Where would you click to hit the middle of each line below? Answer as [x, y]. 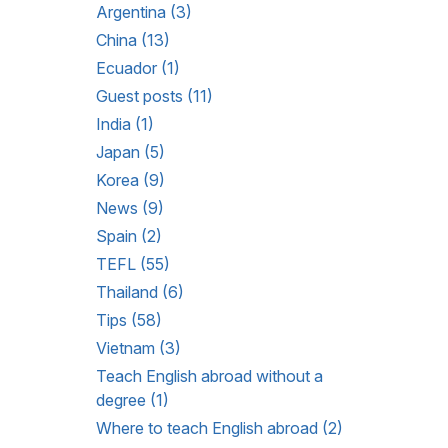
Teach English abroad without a [209, 376]
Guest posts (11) [154, 96]
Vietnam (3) [138, 348]
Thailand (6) [140, 292]
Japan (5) [130, 152]
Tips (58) [129, 320]
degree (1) [132, 400]
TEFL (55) [133, 264]
